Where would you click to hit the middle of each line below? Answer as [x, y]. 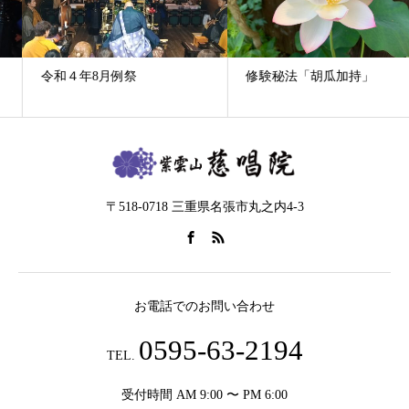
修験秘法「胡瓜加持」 [287, 76]
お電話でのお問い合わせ [204, 306]
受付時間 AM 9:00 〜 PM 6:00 [204, 394]
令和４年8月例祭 [65, 76]
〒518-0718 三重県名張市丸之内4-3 [204, 207]
